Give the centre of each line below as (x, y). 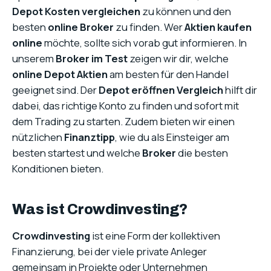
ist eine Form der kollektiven (155, 236)
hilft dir (240, 90)
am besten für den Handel (168, 74)
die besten (202, 153)
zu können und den (186, 11)
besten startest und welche (77, 153)
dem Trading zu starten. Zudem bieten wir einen (123, 122)
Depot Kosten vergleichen (76, 11)
